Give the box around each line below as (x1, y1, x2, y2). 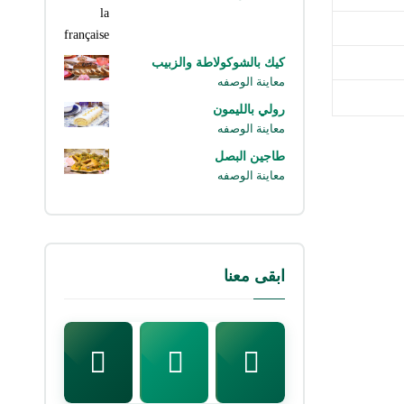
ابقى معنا (223, 266, 285, 285)
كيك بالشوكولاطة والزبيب (151, 55, 285, 69)
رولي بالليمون (212, 102, 285, 116)
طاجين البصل (214, 149, 285, 163)
